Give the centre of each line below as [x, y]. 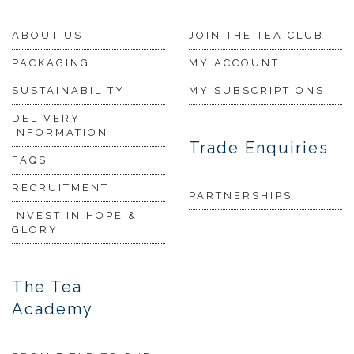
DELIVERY [46, 119]
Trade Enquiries [259, 148]
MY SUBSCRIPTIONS [257, 91]
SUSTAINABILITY [68, 91]
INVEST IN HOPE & [75, 216]
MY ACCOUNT [234, 63]
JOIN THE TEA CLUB [256, 36]
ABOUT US [47, 36]
